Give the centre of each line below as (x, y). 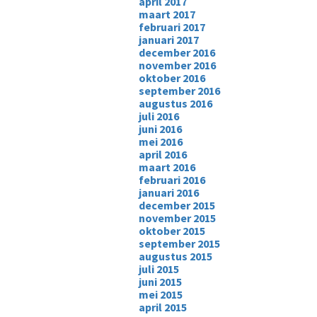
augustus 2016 (175, 103)
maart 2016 (167, 167)
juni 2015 (160, 282)
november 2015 (177, 218)
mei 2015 (160, 294)
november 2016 (177, 65)
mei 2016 (160, 142)
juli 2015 (158, 269)
